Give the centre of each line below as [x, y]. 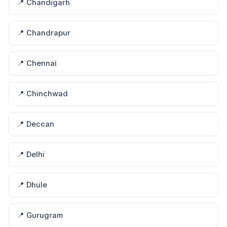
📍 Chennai [37, 63]
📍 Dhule [32, 185]
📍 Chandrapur [44, 33]
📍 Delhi [31, 155]
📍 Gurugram [40, 215]
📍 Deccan [35, 124]
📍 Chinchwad [42, 94]
